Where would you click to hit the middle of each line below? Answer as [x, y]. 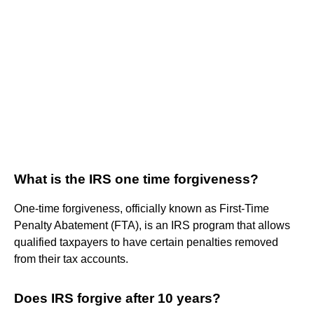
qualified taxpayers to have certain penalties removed [146, 242]
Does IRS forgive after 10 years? [117, 298]
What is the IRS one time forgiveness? [136, 179]
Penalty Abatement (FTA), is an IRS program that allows [152, 225]
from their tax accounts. [71, 259]
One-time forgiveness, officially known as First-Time [142, 208]
